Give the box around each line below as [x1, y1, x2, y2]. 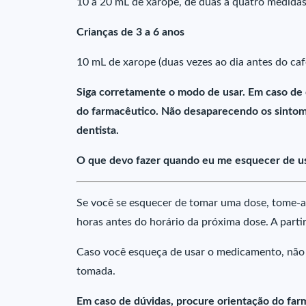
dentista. [76, 125, 122, 136]
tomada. [76, 266, 115, 277]
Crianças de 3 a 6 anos [76, 27, 184, 38]
